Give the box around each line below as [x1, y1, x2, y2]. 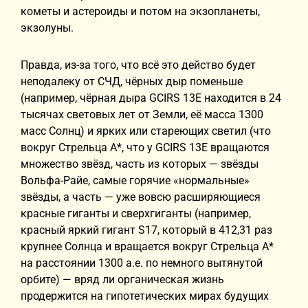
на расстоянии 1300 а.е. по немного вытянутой [21, 256, 263, 269]
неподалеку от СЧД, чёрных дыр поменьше [21, 75, 243, 88]
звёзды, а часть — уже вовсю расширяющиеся [21, 190, 261, 203]
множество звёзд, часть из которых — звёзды [21, 157, 258, 170]
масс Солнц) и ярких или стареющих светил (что [21, 124, 271, 137]
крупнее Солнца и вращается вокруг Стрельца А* [21, 240, 274, 253]
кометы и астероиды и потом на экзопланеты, [21, 5, 260, 18]
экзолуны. [21, 21, 74, 34]
